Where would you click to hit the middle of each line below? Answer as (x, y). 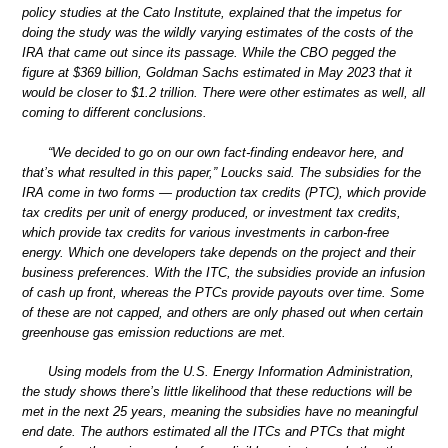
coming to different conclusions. (114, 113)
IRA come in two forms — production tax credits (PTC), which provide (224, 192)
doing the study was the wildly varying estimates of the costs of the (217, 33)
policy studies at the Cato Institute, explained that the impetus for (211, 13)
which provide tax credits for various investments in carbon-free (205, 232)
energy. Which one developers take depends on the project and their (218, 252)
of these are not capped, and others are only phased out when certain (222, 312)
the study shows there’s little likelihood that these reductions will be (217, 392)
